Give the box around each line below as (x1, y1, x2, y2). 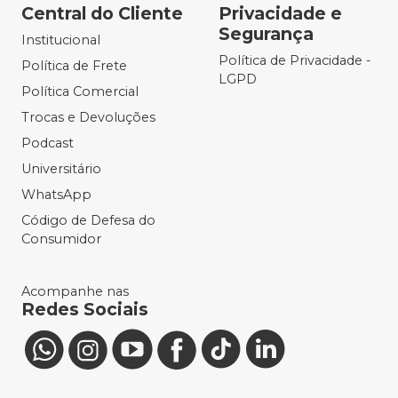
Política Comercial (21, 84, 139, 100)
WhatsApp (21, 187, 92, 203)
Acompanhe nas (21, 283, 129, 300)
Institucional (21, 32, 100, 49)
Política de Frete (21, 58, 127, 75)
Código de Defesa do (21, 212, 155, 229)
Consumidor (21, 231, 101, 248)
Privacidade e (219, 3, 342, 25)
